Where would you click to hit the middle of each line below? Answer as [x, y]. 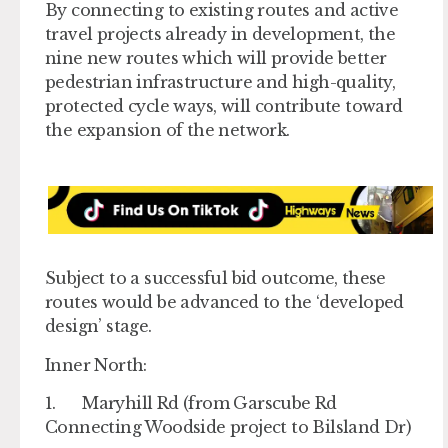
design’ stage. [98, 326]
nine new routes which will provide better [216, 58]
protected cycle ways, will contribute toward [224, 106]
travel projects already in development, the [220, 34]
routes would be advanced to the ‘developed [224, 302]
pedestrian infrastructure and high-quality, [220, 82]
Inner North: [96, 364]
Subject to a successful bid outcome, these [215, 278]
